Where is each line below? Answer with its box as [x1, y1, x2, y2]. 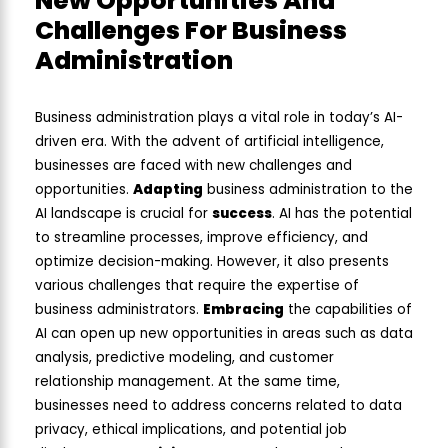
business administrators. [35, 300, 203, 320]
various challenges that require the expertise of [35, 276, 359, 296]
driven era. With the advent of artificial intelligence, [35, 132, 384, 152]
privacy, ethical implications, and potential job [35, 420, 347, 440]
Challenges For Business [35, 13, 347, 49]
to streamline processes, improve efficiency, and [35, 228, 368, 248]
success [212, 204, 272, 224]
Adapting [133, 180, 203, 200]
